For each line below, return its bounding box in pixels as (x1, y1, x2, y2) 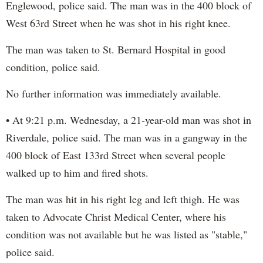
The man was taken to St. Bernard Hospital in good (6, 42, 225, 57)
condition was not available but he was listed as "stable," (6, 227, 247, 242)
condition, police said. (6, 60, 100, 75)
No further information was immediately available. (6, 86, 221, 101)
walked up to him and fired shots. (6, 166, 149, 180)
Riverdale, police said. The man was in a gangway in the (6, 130, 247, 145)
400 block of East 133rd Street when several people (6, 148, 225, 163)
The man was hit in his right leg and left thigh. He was (6, 192, 240, 207)
